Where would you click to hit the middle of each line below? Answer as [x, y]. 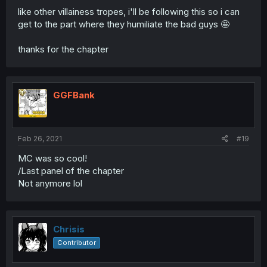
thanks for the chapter [63, 49]
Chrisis [69, 229]
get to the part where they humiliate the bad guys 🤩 [124, 24]
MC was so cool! [52, 159]
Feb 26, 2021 [40, 139]
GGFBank [74, 95]
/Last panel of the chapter [71, 171]
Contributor [77, 243]
